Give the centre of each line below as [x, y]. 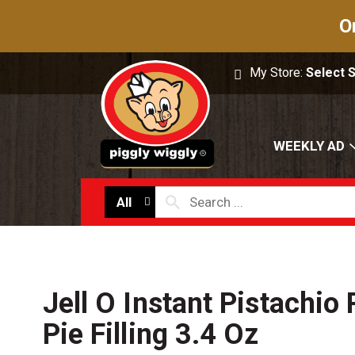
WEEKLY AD [309, 146]
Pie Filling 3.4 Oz [151, 335]
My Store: [278, 73]
